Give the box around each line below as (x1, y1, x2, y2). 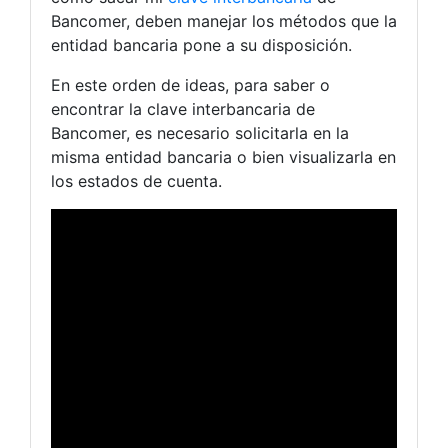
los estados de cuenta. (51, 171, 222, 192)
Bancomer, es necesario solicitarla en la (51, 123, 349, 144)
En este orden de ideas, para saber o (51, 75, 330, 96)
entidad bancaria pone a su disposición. (51, 35, 352, 56)
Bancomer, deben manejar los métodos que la (51, 11, 397, 32)
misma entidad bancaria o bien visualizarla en (51, 147, 396, 168)
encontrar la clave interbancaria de (51, 99, 315, 120)
